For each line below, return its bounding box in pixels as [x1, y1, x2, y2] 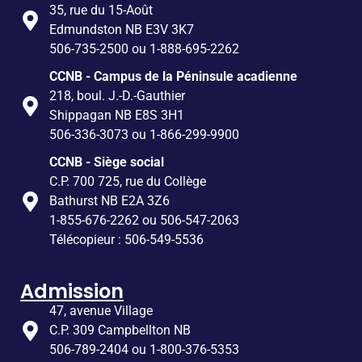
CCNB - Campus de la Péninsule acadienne [49, 69, 298, 85]
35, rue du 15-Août [49, 2, 154, 19]
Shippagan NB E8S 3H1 [49, 107, 185, 124]
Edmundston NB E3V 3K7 [49, 22, 195, 38]
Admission [20, 278, 124, 305]
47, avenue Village [49, 303, 154, 319]
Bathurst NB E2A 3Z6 [49, 193, 170, 209]
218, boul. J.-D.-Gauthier [49, 88, 186, 104]
